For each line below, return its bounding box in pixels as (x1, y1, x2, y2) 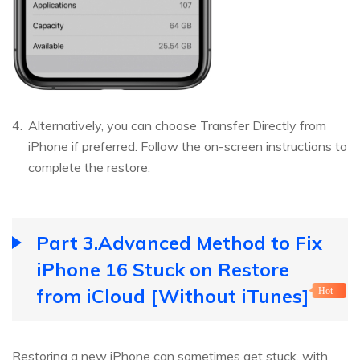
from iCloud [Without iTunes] (36, 284, 309, 309)
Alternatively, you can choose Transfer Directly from (28, 117, 326, 134)
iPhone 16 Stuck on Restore (36, 257, 289, 282)
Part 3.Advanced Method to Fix (36, 231, 322, 256)
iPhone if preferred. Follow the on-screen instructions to (28, 138, 347, 155)
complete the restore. (28, 159, 150, 176)
